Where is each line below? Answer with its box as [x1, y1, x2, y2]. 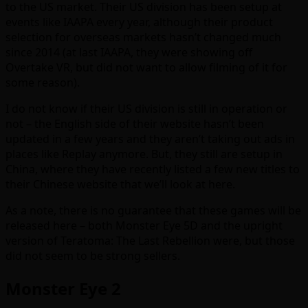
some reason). [5, 75, 80, 91]
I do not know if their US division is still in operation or [5, 101, 287, 117]
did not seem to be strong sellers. [5, 248, 180, 264]
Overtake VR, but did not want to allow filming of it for [5, 60, 287, 76]
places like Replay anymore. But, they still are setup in [5, 146, 283, 162]
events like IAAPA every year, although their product [5, 14, 273, 30]
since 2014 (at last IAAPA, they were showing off [5, 45, 252, 60]
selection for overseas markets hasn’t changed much [5, 30, 281, 45]
